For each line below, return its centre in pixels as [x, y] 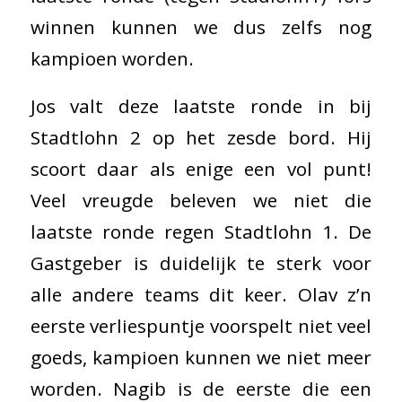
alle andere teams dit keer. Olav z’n [201, 294]
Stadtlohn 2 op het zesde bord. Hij [201, 137]
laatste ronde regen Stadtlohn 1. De [201, 231]
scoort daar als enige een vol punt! [201, 168]
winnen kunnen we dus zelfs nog [201, 27]
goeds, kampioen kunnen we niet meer [201, 357]
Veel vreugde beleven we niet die [201, 200]
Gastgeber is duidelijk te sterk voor [201, 262]
